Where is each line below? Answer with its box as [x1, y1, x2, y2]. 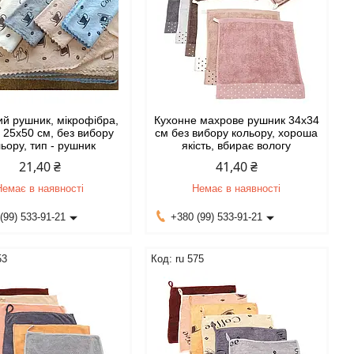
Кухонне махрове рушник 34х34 [153, 114, 319, 126]
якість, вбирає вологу [182, 139, 292, 152]
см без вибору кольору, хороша [155, 126, 318, 139]
